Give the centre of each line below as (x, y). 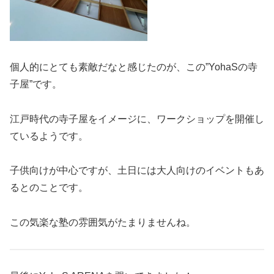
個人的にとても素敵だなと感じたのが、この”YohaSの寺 (134, 67)
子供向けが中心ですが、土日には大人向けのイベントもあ (137, 171)
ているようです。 (49, 136)
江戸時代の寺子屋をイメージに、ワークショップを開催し (137, 119)
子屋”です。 (36, 84)
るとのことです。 (49, 188)
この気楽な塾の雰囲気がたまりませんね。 (103, 223)
